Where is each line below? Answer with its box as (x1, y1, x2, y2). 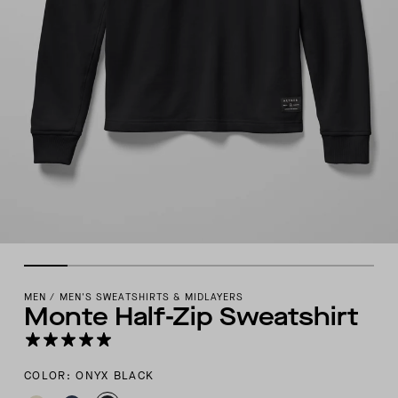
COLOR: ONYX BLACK (24, 368, 155, 384)
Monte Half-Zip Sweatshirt (24, 300, 360, 334)
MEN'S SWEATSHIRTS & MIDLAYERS (59, 291, 244, 305)
